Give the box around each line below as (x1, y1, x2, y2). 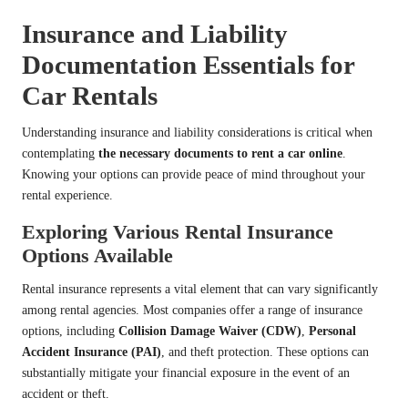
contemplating (22, 147, 98, 161)
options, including (22, 324, 118, 339)
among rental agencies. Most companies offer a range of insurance (22, 303, 362, 318)
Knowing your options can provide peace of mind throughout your (22, 168, 365, 182)
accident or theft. (22, 387, 109, 402)
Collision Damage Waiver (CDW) (118, 324, 301, 339)
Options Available (22, 244, 173, 268)
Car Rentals (22, 81, 158, 111)
